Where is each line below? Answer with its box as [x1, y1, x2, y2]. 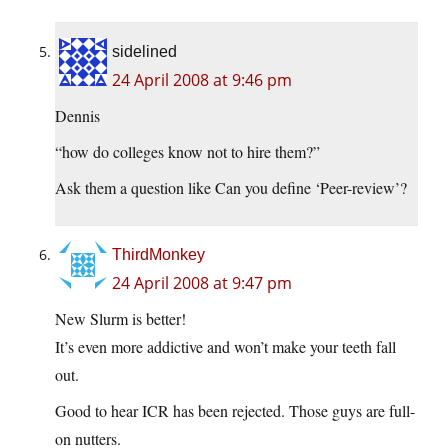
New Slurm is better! [55, 308, 186, 330]
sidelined [112, 43, 177, 61]
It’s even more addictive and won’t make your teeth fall [55, 336, 396, 358]
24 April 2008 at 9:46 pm [112, 69, 292, 92]
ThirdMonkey [112, 246, 205, 264]
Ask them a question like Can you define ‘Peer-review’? [55, 177, 407, 199]
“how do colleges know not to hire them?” [55, 141, 320, 163]
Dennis [55, 105, 100, 127]
